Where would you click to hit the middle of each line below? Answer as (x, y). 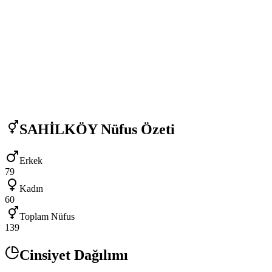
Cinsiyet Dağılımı (74, 255)
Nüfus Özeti (136, 129)
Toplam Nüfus (47, 217)
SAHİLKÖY (58, 129)
